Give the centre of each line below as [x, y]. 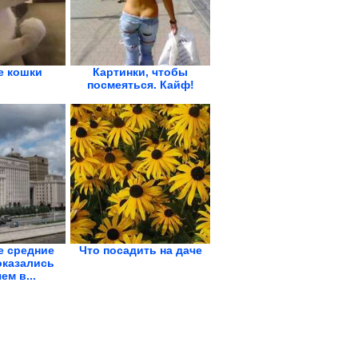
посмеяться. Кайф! [140, 85]
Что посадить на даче [140, 250]
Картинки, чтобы [140, 72]
